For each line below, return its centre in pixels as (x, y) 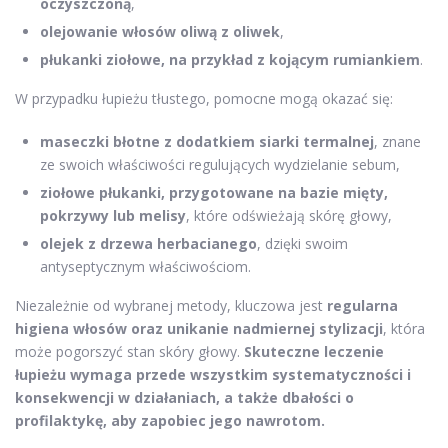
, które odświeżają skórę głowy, (289, 216)
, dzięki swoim (302, 244)
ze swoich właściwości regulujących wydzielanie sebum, (220, 165)
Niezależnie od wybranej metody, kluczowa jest (171, 306)
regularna (362, 306)
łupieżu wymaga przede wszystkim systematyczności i (213, 375)
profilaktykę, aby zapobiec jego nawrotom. (170, 421)
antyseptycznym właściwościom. (145, 267)
